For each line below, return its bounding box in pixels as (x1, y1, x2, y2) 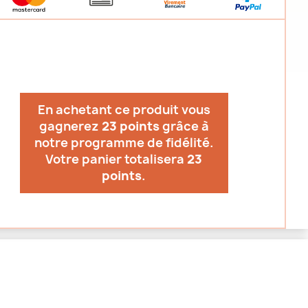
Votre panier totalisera (45, 151, 188, 168)
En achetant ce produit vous (37, 101, 210, 118)
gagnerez (38, 118, 102, 135)
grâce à (159, 118, 209, 135)
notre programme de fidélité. (34, 134, 214, 151)
